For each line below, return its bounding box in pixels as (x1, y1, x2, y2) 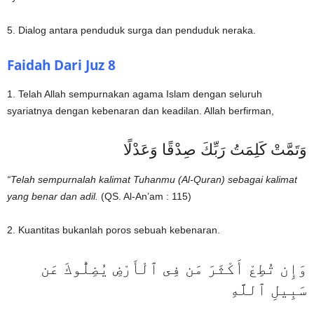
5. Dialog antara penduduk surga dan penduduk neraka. (7, 24, 256, 36)
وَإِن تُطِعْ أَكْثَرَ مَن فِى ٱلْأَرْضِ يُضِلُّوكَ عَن (41, 257, 307, 278)
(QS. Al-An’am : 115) (98, 190, 191, 202)
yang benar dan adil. (7, 190, 98, 202)
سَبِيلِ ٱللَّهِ (230, 278, 307, 299)
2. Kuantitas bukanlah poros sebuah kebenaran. (7, 224, 220, 235)
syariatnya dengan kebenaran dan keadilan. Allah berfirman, (7, 104, 274, 116)
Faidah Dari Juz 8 (7, 55, 116, 74)
